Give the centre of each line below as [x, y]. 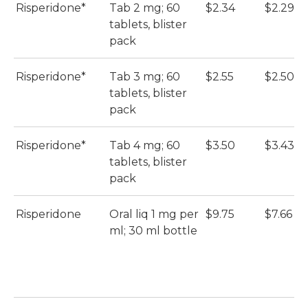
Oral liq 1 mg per [154, 214]
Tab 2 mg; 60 [145, 8]
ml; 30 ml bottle [153, 231]
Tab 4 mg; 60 [145, 146]
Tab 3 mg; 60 [145, 77]
